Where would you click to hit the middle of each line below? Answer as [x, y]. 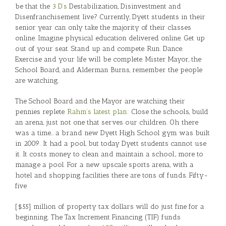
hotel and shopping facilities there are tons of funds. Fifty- [111, 175]
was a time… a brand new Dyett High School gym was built [112, 133]
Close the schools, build [169, 111]
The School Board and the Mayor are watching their [100, 101]
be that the [34, 6]
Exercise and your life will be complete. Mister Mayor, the [108, 59]
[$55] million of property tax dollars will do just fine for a [110, 206]
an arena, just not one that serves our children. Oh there [107, 122]
